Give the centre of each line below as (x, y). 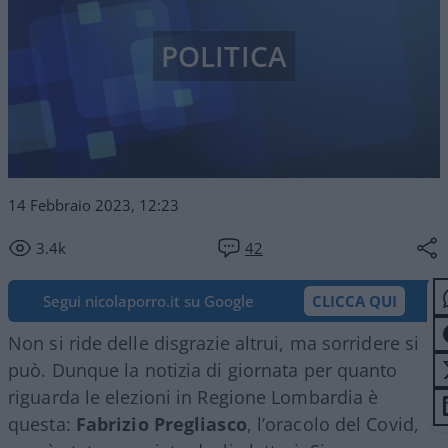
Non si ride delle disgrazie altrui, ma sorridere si (214, 342)
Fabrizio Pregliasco (161, 423)
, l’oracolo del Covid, (332, 423)
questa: (42, 423)
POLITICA (224, 56)
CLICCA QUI (354, 300)
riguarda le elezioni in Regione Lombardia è (193, 396)
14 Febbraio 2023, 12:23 (93, 204)
